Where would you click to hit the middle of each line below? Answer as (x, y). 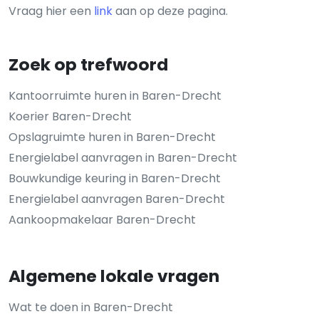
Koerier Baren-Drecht (70, 116)
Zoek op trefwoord (88, 64)
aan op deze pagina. (170, 11)
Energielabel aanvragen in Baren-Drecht (123, 157)
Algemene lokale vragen (114, 276)
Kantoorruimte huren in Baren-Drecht (115, 95)
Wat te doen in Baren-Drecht (91, 307)
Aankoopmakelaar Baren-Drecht (102, 219)
